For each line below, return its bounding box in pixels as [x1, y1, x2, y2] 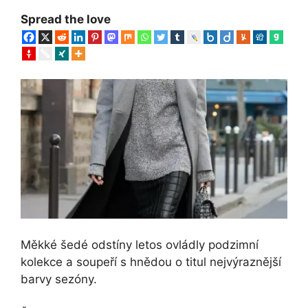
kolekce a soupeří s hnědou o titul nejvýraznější [21, 254, 281, 269]
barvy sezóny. [21, 272, 97, 286]
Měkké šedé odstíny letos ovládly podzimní [21, 237, 258, 252]
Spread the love [21, 12, 111, 26]
